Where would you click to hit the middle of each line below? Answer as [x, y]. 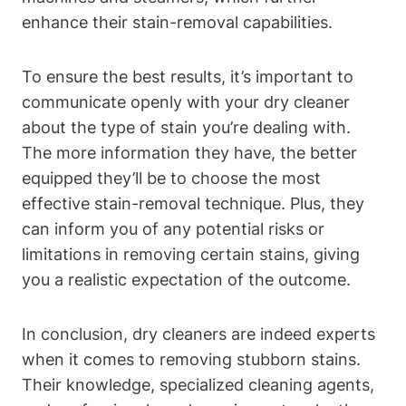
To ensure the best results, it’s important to [188, 76]
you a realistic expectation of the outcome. [186, 279]
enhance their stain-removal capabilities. [177, 22]
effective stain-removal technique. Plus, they [193, 203]
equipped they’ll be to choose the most [171, 178]
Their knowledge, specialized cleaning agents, [198, 384]
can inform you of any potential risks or [173, 228]
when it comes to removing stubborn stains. [191, 359]
